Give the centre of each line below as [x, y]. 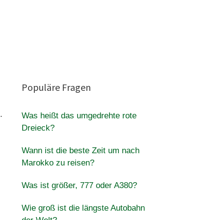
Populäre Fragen [56, 87]
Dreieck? [38, 128]
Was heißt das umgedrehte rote [79, 116]
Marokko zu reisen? [58, 163]
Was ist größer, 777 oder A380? [79, 185]
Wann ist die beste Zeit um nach [80, 151]
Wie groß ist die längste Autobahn [83, 208]
